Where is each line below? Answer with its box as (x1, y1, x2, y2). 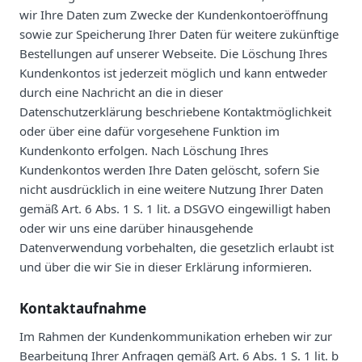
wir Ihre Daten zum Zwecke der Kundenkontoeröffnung (19, 6, 328, 23)
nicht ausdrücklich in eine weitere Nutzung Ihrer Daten (19, 180, 323, 197)
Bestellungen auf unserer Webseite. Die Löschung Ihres (19, 44, 327, 61)
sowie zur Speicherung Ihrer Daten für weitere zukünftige (19, 25, 339, 42)
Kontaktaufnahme (19, 298, 146, 318)
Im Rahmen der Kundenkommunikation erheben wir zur (19, 327, 332, 344)
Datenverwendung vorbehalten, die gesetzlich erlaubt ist (19, 238, 334, 255)
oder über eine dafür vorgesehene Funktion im (19, 122, 280, 139)
